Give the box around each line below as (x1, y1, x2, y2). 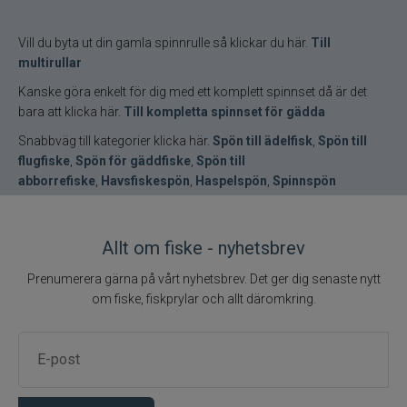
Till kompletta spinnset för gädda (124, 104, 325, 120)
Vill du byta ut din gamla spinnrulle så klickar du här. (18, 35, 311, 51)
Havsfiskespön (101, 174, 190, 189)
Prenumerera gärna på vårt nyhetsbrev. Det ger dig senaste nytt (26, 272, 381, 287)
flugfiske (18, 154, 70, 169)
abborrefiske (18, 174, 95, 189)
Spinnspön (273, 174, 336, 189)
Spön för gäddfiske (75, 154, 191, 169)
